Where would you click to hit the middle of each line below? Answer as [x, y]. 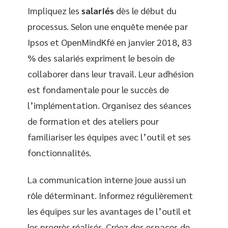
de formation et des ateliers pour [93, 121]
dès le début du [145, 10]
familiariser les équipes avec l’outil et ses [109, 136]
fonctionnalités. [59, 152]
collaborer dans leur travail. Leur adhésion [111, 73]
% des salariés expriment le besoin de [101, 58]
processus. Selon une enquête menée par [108, 26]
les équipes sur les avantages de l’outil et [109, 211]
